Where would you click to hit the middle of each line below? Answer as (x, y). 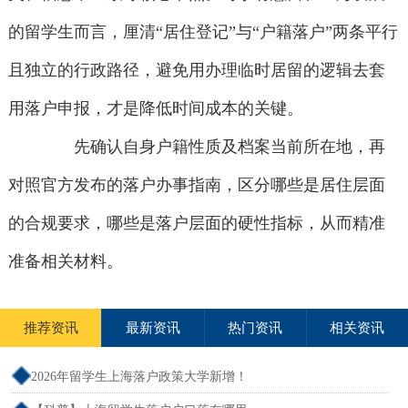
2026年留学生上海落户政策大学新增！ (140, 377)
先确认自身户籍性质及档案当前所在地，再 (214, 147)
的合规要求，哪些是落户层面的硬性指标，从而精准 (196, 224)
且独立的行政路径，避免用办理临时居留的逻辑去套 (196, 71)
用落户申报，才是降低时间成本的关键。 (155, 109)
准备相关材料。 (65, 262)
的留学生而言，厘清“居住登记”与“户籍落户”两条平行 (203, 32)
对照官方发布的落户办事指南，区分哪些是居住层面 (196, 185)
